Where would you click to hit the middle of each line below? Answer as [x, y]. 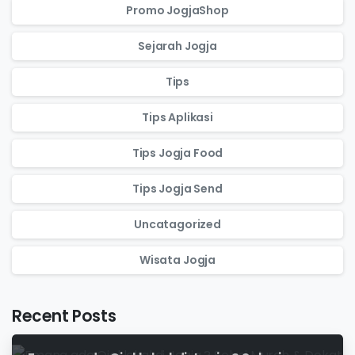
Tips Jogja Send [177, 188]
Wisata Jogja [177, 260]
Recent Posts [64, 316]
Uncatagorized [177, 224]
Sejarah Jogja [177, 46]
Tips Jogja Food [177, 153]
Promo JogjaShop [177, 10]
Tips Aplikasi [177, 117]
